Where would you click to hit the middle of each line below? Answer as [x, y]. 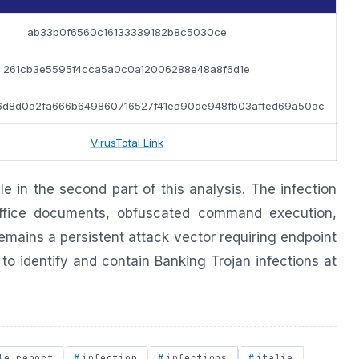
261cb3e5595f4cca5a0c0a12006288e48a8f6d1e [127, 69]
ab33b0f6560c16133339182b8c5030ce [127, 32]
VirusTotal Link [127, 142]
